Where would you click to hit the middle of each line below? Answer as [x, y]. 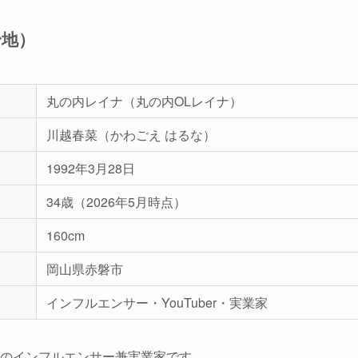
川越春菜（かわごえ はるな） [131, 134]
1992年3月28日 [91, 168]
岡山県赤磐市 [85, 268]
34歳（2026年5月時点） [116, 201]
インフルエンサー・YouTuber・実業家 [157, 302]
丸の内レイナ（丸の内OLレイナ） [144, 101]
